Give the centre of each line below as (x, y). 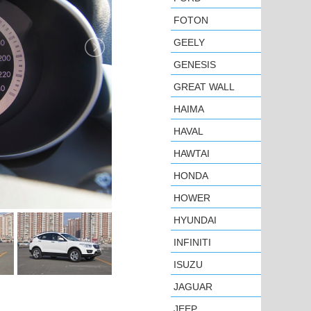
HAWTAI (192, 153)
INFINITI (192, 242)
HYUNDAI (195, 220)
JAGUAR (193, 287)
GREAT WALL (204, 87)
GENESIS (195, 65)
